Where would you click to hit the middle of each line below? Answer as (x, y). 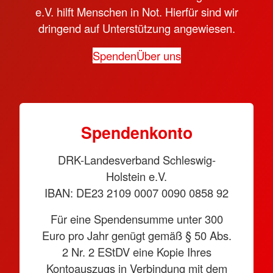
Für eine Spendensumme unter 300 (136, 219)
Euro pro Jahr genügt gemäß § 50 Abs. (136, 236)
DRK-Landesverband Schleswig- (136, 160)
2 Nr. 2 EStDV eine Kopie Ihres (136, 252)
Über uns (158, 56)
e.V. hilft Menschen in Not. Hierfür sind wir (136, 12)
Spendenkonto (136, 133)
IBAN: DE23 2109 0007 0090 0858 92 (136, 193)
